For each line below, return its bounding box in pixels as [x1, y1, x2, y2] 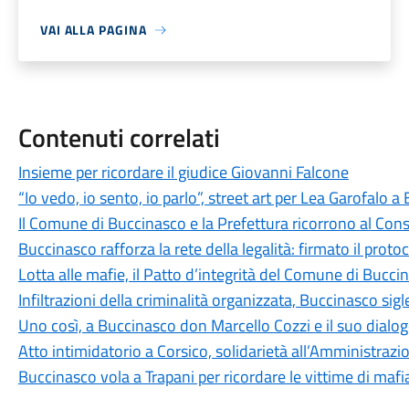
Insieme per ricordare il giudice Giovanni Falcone [17, 160, 349, 184]
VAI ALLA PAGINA [39, 20, 147, 39]
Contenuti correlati [17, 118, 220, 157]
